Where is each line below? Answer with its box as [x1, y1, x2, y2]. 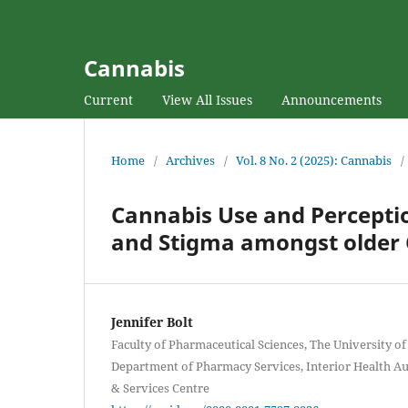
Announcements [281, 90, 382, 108]
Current [84, 90, 133, 108]
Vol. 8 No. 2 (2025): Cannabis [236, 151, 392, 168]
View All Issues [162, 90, 252, 108]
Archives [166, 151, 215, 168]
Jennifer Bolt [111, 312, 193, 331]
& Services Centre [111, 379, 209, 396]
